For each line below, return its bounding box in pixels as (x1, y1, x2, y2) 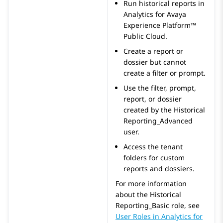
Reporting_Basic (115, 201, 169, 211)
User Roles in (115, 212, 161, 222)
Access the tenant (123, 142, 183, 152)
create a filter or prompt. (123, 68, 206, 78)
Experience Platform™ (123, 20, 196, 30)
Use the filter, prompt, (123, 83, 196, 93)
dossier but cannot (123, 57, 186, 67)
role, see (169, 201, 200, 211)
